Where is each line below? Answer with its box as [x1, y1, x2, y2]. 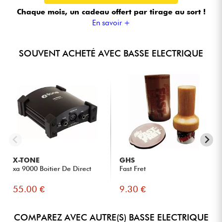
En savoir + [92, 18, 130, 28]
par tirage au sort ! [133, 7, 206, 17]
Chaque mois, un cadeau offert [16, 7, 134, 17]
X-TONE [13, 156, 40, 165]
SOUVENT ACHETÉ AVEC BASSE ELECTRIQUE [19, 48, 203, 59]
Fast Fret [119, 165, 146, 173]
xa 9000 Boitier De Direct [13, 165, 92, 173]
